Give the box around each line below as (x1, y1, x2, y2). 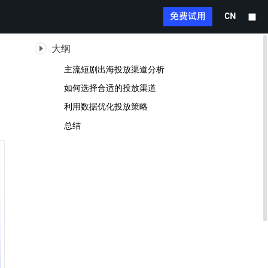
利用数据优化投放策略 (64, 101, 148, 112)
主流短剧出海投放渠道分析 (64, 64, 165, 74)
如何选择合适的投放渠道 (64, 83, 156, 93)
